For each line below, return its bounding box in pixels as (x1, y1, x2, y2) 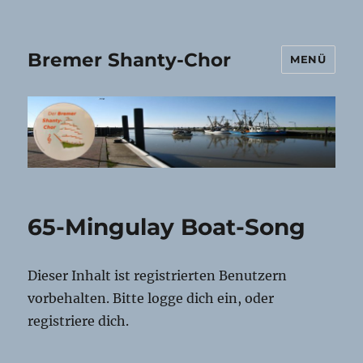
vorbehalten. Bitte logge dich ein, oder (28, 290, 275, 307)
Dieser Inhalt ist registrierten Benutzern (28, 267, 288, 284)
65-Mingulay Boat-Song (28, 213, 306, 241)
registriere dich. (28, 313, 130, 330)
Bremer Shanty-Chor (28, 48, 232, 71)
